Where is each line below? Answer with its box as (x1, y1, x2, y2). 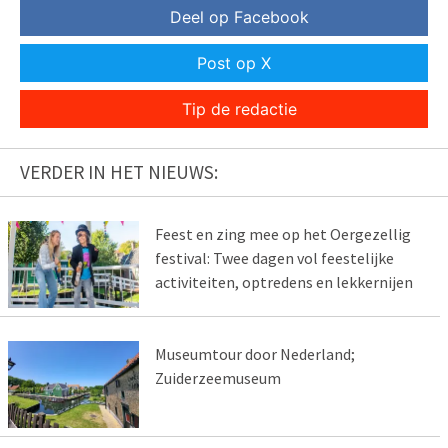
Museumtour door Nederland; (154, 344, 355, 365)
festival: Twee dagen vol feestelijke (154, 248, 394, 269)
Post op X (197, 53, 271, 74)
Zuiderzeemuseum (154, 368, 281, 389)
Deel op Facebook (169, 7, 309, 28)
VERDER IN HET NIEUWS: (20, 160, 218, 185)
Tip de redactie (181, 99, 297, 120)
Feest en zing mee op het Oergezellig (154, 224, 411, 245)
